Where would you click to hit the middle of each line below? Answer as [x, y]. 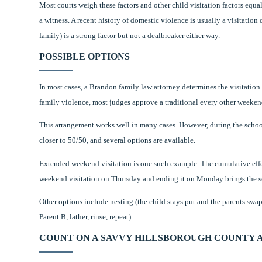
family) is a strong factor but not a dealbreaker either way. [130, 36]
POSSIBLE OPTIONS [85, 56]
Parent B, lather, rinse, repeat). [86, 217]
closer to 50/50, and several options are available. [118, 140]
